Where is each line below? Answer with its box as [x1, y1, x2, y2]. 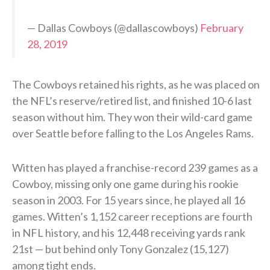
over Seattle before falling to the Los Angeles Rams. [12, 126, 254, 140]
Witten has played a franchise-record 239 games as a [12, 160, 258, 174]
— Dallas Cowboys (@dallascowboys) [27, 20, 200, 34]
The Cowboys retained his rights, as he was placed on [12, 77, 260, 91]
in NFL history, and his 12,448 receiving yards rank [12, 225, 245, 239]
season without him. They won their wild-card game [12, 110, 253, 124]
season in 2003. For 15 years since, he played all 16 [12, 193, 245, 207]
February [200, 20, 243, 34]
